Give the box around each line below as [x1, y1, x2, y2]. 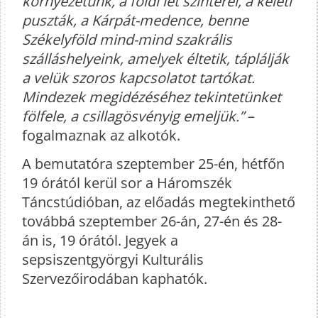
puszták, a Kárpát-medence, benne [22, 11, 248, 31]
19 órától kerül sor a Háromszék [22, 173, 232, 193]
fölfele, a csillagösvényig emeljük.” [22, 106, 244, 126]
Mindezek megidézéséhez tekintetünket [22, 87, 281, 107]
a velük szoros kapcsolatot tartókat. [22, 68, 255, 88]
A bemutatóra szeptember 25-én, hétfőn [22, 154, 285, 174]
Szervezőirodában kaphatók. [22, 269, 207, 289]
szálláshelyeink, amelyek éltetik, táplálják [22, 49, 289, 69]
